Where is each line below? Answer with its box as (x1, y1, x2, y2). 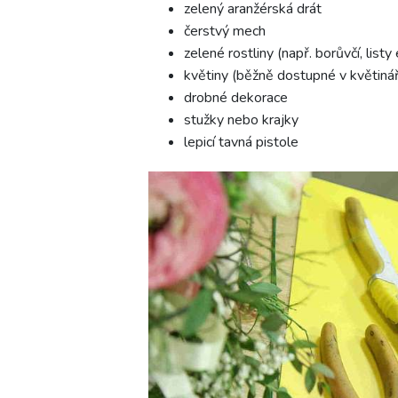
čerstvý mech (184, 20, 266, 41)
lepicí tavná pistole (184, 131, 298, 152)
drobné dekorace (184, 87, 288, 107)
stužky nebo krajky (184, 109, 298, 130)
